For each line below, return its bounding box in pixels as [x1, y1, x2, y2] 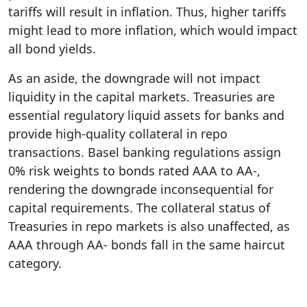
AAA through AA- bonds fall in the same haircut [8, 236, 285, 253]
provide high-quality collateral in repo [8, 125, 228, 142]
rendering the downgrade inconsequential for [8, 181, 273, 197]
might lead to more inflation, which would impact [8, 22, 297, 38]
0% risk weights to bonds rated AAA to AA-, [8, 162, 260, 179]
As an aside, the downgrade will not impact [8, 70, 260, 86]
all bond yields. [8, 40, 96, 57]
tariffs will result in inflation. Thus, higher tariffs [8, 3, 286, 20]
